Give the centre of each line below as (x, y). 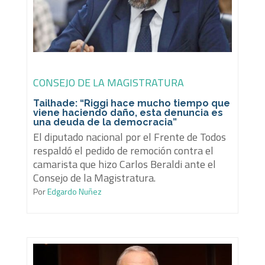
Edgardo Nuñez (73, 192)
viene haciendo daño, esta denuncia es (128, 113)
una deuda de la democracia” (105, 122)
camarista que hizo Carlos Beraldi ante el (124, 164)
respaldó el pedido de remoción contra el (123, 151)
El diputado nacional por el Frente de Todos (129, 137)
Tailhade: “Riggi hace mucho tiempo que (131, 104)
